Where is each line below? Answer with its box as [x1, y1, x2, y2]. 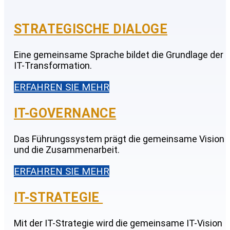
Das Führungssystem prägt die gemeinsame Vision [14, 133, 224, 145]
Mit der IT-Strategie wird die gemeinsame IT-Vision [14, 218, 222, 229]
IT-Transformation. [14, 60, 92, 71]
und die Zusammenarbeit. [14, 144, 120, 156]
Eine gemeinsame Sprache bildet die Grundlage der [14, 49, 223, 61]
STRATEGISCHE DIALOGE [14, 22, 167, 37]
